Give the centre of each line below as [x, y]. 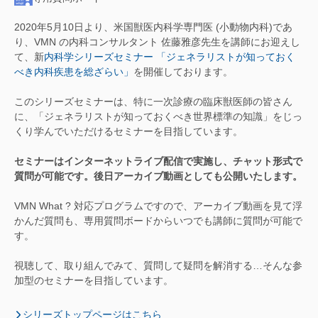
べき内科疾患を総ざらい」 [74, 71]
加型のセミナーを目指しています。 [94, 280]
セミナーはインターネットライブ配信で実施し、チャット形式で [158, 161]
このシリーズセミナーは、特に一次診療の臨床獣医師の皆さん [153, 101]
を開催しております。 [183, 71]
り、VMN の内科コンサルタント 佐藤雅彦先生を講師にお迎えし [157, 42]
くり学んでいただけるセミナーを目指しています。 [128, 131]
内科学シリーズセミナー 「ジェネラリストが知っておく [170, 56]
